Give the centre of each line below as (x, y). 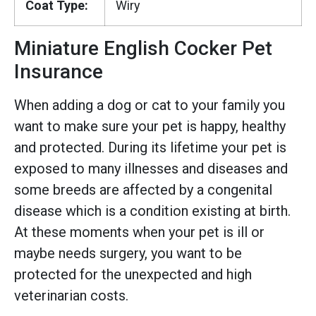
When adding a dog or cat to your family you (150, 105)
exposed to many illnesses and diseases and (151, 168)
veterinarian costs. (71, 295)
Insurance (59, 71)
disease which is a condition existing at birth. (152, 211)
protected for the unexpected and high (133, 274)
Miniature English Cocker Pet (143, 48)
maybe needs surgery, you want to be (128, 253)
